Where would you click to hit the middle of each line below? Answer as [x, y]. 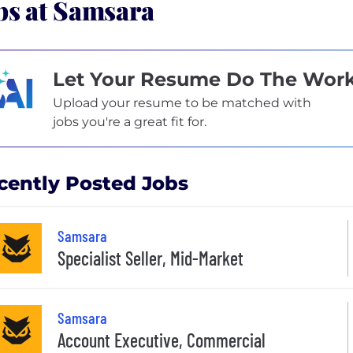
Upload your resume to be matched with [182, 102]
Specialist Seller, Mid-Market [150, 258]
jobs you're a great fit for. [129, 121]
